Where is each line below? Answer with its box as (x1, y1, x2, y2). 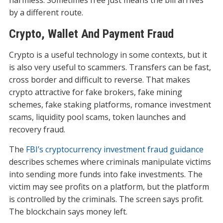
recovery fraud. (8, 124, 65, 135)
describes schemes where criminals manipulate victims (8, 156, 211, 168)
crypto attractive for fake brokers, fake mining (8, 87, 182, 98)
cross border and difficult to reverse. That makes (8, 74, 190, 86)
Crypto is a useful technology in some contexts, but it (8, 49, 207, 61)
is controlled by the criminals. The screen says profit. (8, 194, 204, 205)
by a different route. (8, 7, 83, 18)
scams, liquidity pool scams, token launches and (8, 111, 186, 123)
